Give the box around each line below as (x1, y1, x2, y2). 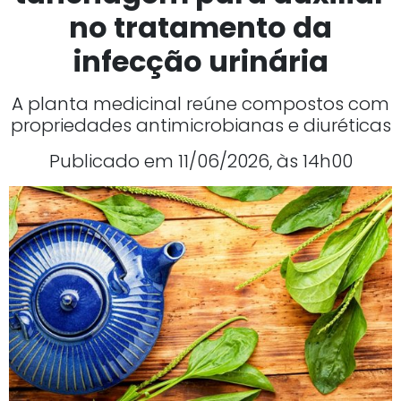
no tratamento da (69, 7, 332, 48)
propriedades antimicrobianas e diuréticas (10, 113, 391, 139)
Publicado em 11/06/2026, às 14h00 (48, 149, 353, 175)
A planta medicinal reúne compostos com (12, 91, 389, 117)
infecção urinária (73, 41, 328, 82)
